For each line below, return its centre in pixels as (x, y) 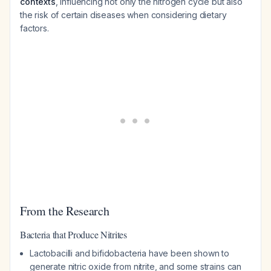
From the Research (65, 211)
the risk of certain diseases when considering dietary (123, 15)
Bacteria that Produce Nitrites (73, 234)
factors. (34, 28)
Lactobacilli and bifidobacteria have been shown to (129, 253)
